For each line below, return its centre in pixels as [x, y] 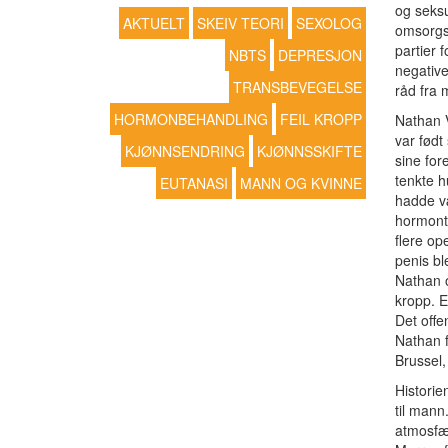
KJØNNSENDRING [184, 151]
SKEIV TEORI [240, 23]
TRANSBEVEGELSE [297, 87]
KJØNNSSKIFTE [309, 151]
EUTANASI [193, 183]
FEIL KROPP [320, 119]
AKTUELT [153, 23]
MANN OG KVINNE [300, 183]
